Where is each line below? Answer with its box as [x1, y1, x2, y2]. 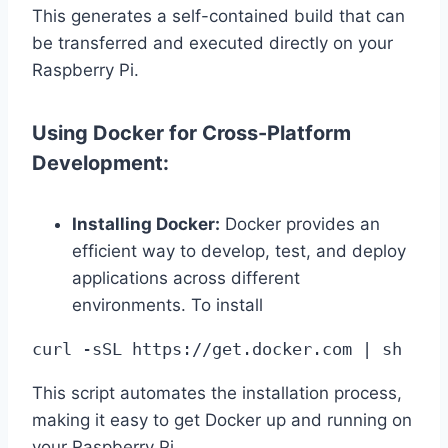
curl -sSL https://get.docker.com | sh [32, 339, 402, 359]
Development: [32, 150, 169, 175]
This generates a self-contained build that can [32, 6, 405, 27]
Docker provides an [220, 214, 380, 234]
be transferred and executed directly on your [32, 33, 393, 54]
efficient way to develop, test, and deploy [72, 241, 406, 261]
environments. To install [72, 295, 263, 315]
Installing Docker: [72, 214, 220, 234]
